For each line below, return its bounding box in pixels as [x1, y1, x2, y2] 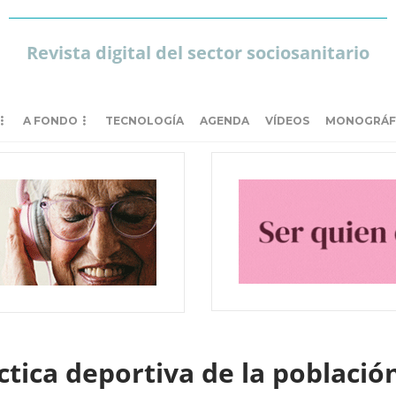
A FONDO [23, 114, 78, 127]
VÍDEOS [265, 114, 309, 127]
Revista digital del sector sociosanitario [26, 41, 369, 65]
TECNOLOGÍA [105, 114, 184, 127]
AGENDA [200, 114, 249, 127]
